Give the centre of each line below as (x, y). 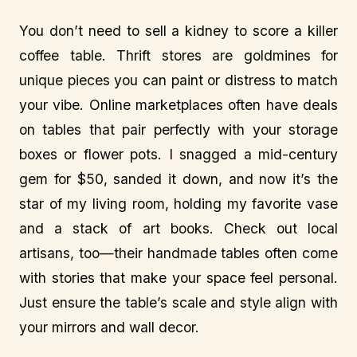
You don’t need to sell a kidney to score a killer (178, 30)
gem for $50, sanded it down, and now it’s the (178, 178)
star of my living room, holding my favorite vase (178, 203)
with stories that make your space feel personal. (178, 277)
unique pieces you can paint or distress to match (178, 80)
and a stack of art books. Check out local (178, 228)
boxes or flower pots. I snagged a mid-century (178, 154)
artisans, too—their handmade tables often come (178, 253)
